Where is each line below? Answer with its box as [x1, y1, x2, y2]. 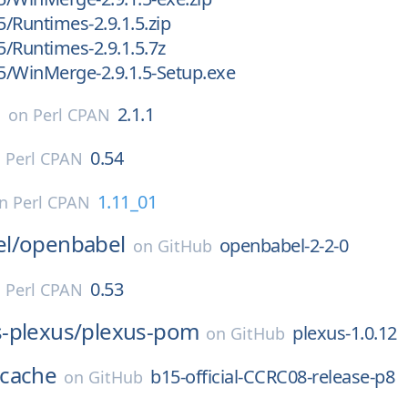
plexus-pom [81, 316, 199, 346]
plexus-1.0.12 [292, 321, 397, 345]
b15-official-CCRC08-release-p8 [150, 364, 395, 389]
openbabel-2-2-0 [219, 233, 349, 258]
